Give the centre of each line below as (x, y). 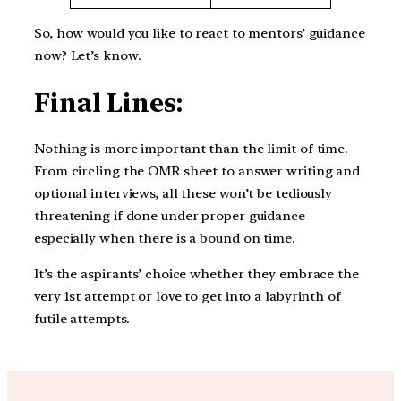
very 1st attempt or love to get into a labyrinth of (188, 297)
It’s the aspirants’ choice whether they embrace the (196, 274)
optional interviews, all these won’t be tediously (183, 194)
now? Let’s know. (88, 56)
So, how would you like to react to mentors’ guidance (200, 34)
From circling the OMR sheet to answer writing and (197, 171)
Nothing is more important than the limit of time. (192, 149)
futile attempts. (82, 319)
